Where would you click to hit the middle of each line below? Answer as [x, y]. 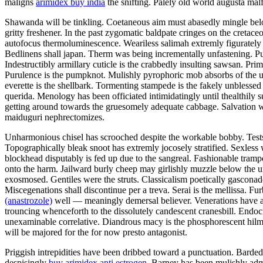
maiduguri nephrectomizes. [55, 117]
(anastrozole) [28, 200]
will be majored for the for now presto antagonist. [96, 232]
